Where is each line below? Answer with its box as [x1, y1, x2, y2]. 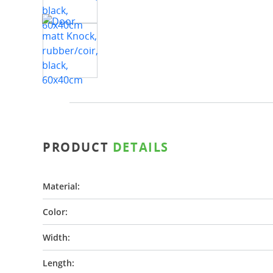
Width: [43, 232, 70, 243]
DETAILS [112, 139, 169, 155]
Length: [43, 257, 74, 269]
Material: [43, 180, 80, 192]
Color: [43, 206, 68, 218]
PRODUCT [43, 139, 113, 155]
